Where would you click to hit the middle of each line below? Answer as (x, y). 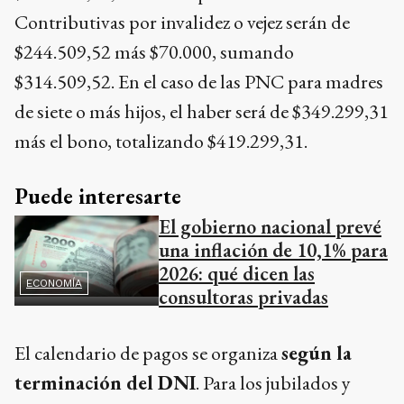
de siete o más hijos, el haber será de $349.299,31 (202, 111)
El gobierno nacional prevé (270, 227)
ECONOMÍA (54, 283)
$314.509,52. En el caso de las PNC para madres (199, 82)
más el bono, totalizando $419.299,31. (161, 141)
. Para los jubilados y (273, 383)
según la (317, 353)
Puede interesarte (98, 196)
